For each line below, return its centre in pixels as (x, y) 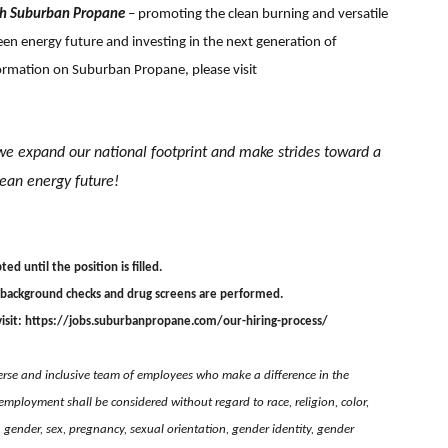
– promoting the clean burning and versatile (256, 14)
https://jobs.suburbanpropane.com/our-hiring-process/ (177, 322)
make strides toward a (309, 152)
